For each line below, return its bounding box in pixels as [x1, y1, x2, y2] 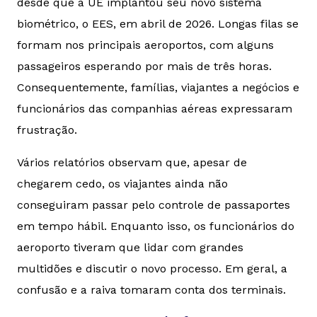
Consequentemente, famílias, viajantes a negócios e [17, 81, 299, 95]
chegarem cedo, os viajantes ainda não [17, 177, 228, 191]
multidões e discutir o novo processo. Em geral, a [17, 262, 287, 276]
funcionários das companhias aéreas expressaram [17, 102, 292, 116]
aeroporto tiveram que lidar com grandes [17, 241, 243, 255]
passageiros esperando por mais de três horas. [17, 59, 272, 74]
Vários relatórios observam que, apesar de [17, 156, 247, 170]
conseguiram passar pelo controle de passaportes [17, 198, 290, 212]
